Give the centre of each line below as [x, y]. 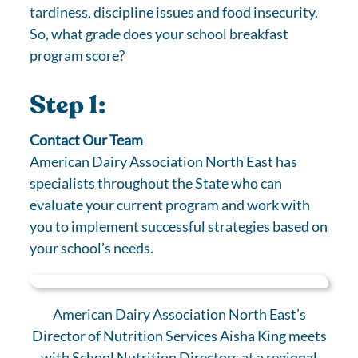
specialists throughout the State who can [156, 183]
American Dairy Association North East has [164, 161]
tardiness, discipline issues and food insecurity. [174, 12]
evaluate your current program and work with [170, 205]
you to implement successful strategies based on [179, 226]
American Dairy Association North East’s [179, 314]
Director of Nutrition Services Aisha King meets [179, 336]
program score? [78, 55]
